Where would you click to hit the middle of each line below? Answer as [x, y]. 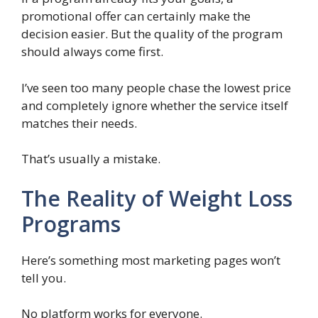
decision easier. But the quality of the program [152, 34]
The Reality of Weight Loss [157, 198]
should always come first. [92, 52]
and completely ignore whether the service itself [155, 105]
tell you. [44, 278]
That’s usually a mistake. [91, 159]
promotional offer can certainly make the [136, 16]
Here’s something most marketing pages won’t [151, 260]
